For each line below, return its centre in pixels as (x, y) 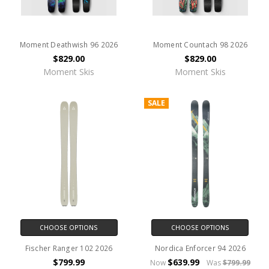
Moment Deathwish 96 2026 (69, 44)
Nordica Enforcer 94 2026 (200, 249)
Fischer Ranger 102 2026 (69, 249)
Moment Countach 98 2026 (200, 44)
